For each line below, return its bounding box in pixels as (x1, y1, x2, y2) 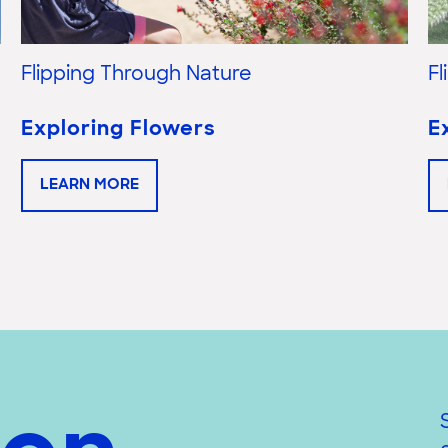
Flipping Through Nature (21, 66, 252, 86)
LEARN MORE (40, 178, 139, 194)
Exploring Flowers (21, 120, 216, 141)
